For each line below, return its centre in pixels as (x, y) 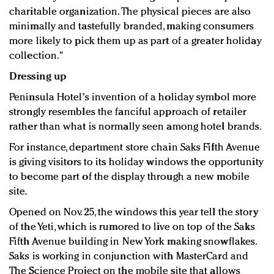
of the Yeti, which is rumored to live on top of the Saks (132, 228)
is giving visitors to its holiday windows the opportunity (136, 163)
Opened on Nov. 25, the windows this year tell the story (134, 213)
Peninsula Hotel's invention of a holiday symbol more (133, 98)
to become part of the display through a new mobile (130, 177)
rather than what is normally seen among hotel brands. (136, 127)
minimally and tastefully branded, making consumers (132, 27)
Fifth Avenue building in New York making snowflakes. (133, 242)
